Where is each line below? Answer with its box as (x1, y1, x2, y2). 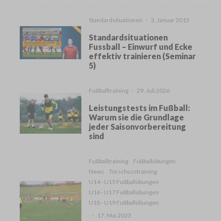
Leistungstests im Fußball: (89, 103, 190, 113)
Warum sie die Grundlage (89, 112, 184, 122)
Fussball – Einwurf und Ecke (89, 42, 193, 52)
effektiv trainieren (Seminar (89, 51, 196, 61)
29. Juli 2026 (137, 87, 170, 95)
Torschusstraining (109, 168, 157, 176)
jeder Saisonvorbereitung (89, 122, 186, 132)
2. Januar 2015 (151, 16, 190, 24)
